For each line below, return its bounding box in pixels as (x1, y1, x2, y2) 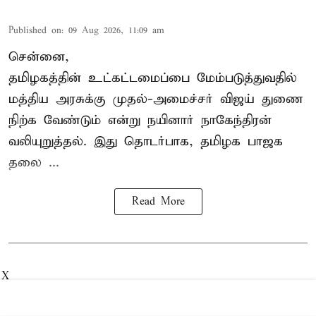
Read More (131, 195, 185, 209)
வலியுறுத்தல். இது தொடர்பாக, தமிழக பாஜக (8, 133, 283, 150)
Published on (8, 25, 61, 37)
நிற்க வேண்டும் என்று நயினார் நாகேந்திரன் (8, 112, 272, 129)
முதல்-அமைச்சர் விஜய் (113, 91, 255, 108)
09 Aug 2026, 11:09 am (68, 25, 164, 37)
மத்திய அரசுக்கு (8, 91, 113, 108)
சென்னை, (8, 49, 69, 66)
